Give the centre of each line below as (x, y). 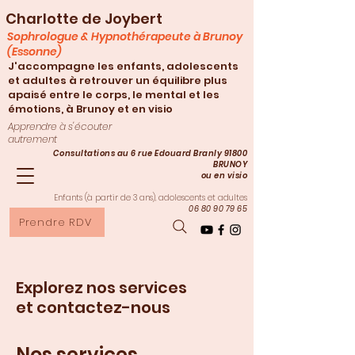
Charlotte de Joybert (84, 19)
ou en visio (224, 176)
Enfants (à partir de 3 (95, 198)
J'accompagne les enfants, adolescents (123, 66)
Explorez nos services (101, 288)
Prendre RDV (55, 222)
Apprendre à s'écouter (60, 126)
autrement (32, 139)
